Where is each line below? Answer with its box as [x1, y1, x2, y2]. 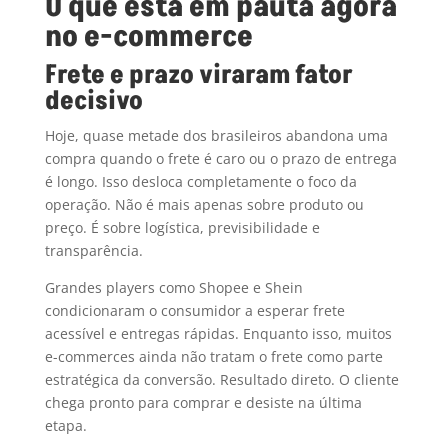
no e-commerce [44, 16, 253, 59]
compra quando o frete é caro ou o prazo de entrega [44, 149, 397, 169]
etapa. [44, 416, 87, 436]
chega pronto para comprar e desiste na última [44, 393, 362, 413]
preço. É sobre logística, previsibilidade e [44, 218, 320, 238]
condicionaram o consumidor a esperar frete [44, 301, 345, 321]
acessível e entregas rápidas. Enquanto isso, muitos [44, 324, 392, 344]
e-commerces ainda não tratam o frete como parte [44, 347, 383, 367]
